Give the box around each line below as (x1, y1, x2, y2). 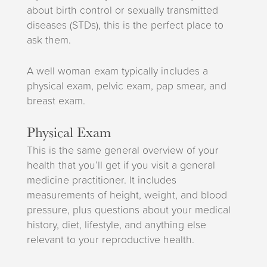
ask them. (26, 32, 71, 48)
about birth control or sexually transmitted (26, 2, 218, 18)
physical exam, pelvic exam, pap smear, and (26, 77, 226, 94)
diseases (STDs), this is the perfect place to (26, 17, 223, 33)
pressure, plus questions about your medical (26, 201, 231, 218)
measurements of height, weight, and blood (26, 187, 227, 203)
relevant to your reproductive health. (26, 231, 194, 247)
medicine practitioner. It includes (26, 172, 176, 188)
